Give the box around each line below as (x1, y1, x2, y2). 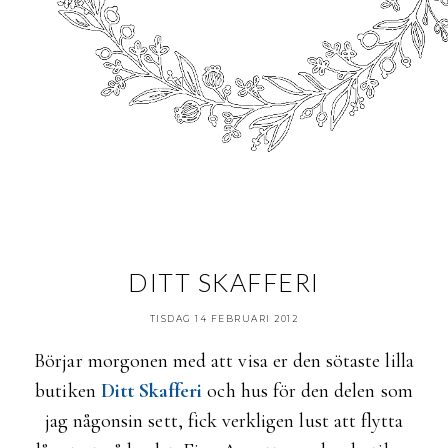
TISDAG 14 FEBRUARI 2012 (149, 313, 299, 324)
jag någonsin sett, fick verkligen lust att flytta (44, 409, 404, 433)
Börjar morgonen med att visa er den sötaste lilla (34, 349, 414, 373)
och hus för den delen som (207, 379, 413, 403)
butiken (35, 379, 101, 403)
